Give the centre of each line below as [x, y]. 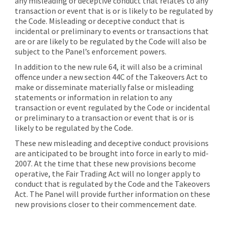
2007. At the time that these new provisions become [105, 163]
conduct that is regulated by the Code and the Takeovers [112, 183]
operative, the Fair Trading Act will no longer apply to [107, 173]
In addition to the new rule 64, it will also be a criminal [108, 66]
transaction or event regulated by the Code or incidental [112, 107]
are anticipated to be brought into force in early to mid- [111, 153]
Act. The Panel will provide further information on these [112, 194]
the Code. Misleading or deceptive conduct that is [99, 21]
